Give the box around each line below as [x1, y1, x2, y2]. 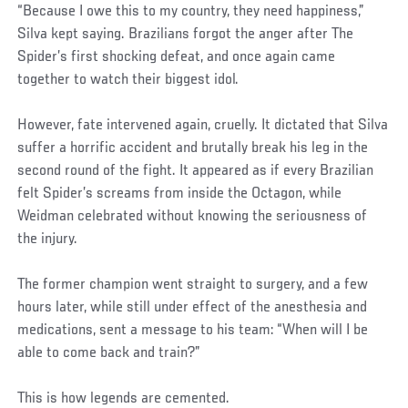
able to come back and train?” [17, 344, 201, 362]
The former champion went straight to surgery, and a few [17, 276, 369, 293]
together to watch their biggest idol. [17, 71, 240, 88]
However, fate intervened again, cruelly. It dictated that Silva [17, 117, 389, 134]
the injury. [17, 230, 78, 248]
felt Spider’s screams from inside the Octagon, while [17, 185, 342, 202]
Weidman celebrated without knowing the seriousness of [17, 208, 368, 225]
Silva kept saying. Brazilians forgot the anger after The [17, 25, 354, 43]
